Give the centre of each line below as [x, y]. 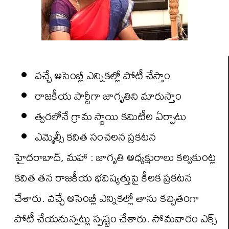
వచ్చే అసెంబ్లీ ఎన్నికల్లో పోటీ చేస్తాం [102, 75]
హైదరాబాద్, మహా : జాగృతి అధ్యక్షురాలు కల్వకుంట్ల [115, 157]
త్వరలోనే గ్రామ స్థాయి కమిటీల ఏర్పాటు [111, 116]
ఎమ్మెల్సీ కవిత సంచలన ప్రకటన [95, 136]
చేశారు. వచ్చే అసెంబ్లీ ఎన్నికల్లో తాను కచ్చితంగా [107, 198]
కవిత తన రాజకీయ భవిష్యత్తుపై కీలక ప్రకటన [103, 177]
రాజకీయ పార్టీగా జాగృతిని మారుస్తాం [108, 96]
